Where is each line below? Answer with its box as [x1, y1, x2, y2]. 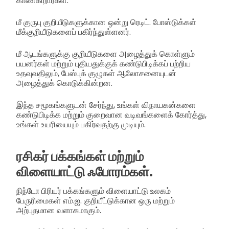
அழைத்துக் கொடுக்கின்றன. [16, 77, 112, 89]
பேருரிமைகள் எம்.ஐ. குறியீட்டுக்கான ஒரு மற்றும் [16, 194, 175, 207]
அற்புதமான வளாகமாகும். [16, 204, 101, 216]
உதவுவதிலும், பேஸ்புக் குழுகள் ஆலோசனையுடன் [16, 67, 176, 79]
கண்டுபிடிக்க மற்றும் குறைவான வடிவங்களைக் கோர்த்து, [16, 108, 207, 121]
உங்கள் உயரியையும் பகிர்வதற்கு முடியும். [16, 118, 146, 130]
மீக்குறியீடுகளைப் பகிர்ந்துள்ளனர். [16, 26, 131, 38]
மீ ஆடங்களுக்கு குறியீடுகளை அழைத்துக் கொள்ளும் [16, 48, 195, 60]
